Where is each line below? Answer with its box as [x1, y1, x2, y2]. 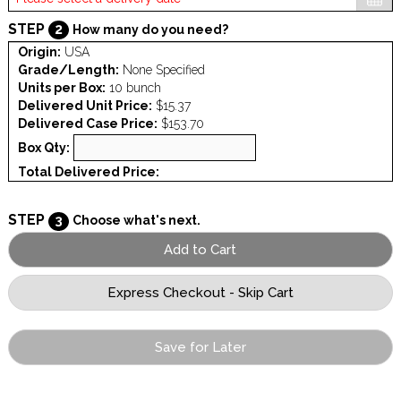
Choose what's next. [72, 213, 200, 228]
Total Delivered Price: [17, 165, 159, 180]
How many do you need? [72, 22, 228, 38]
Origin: [17, 45, 61, 60]
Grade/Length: [17, 63, 119, 78]
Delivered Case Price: [17, 116, 158, 132]
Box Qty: [17, 141, 70, 156]
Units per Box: [17, 81, 106, 96]
